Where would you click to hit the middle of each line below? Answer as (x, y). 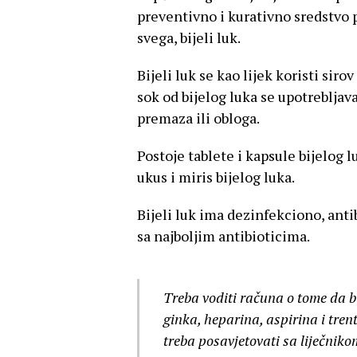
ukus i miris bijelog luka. (216, 177)
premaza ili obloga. (198, 118)
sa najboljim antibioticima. (224, 235)
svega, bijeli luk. (189, 37)
